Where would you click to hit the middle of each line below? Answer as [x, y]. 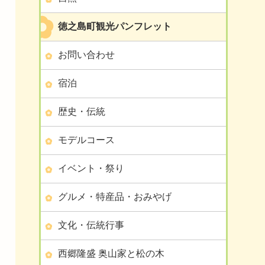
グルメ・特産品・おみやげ [115, 197]
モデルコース [86, 140]
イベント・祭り [91, 168]
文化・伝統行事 [91, 225]
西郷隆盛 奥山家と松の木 [111, 253]
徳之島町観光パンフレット [115, 26]
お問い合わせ [86, 55]
